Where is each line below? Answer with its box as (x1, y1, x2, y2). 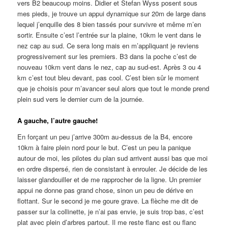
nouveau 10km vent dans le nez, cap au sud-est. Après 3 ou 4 (17, 62, 202, 72)
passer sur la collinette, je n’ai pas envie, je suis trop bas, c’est (17, 206, 204, 216)
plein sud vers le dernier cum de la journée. (17, 94, 145, 104)
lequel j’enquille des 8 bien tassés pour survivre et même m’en (17, 19, 202, 30)
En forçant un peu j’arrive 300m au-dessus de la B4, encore (17, 131, 193, 141)
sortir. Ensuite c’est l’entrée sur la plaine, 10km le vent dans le (17, 30, 202, 40)
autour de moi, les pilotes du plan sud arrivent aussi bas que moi (17, 153, 208, 163)
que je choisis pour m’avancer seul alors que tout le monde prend (17, 83, 210, 94)
